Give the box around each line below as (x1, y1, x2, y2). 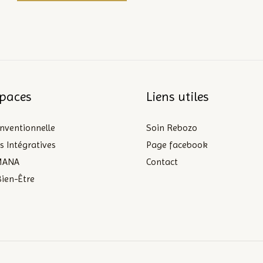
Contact (146, 156, 178, 167)
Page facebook (146, 139, 208, 150)
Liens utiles (146, 89, 208, 104)
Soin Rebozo (146, 122, 197, 133)
